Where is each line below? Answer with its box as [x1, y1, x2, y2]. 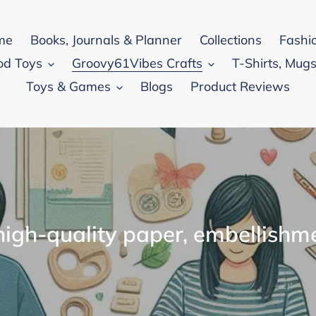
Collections [200, 32, 262, 48]
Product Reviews [190, 78, 290, 95]
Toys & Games [25, 78, 111, 95]
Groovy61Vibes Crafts [72, 55, 202, 71]
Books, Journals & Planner [30, 32, 182, 48]
